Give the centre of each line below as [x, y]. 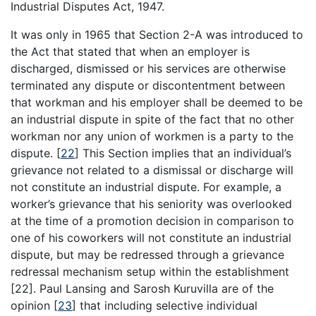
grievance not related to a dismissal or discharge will [152, 170]
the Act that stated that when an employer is [130, 51]
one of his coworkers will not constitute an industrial [151, 237]
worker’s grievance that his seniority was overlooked [151, 203]
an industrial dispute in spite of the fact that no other [152, 119]
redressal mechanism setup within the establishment [150, 271]
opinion [32, 305]
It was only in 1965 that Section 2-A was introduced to [157, 34]
